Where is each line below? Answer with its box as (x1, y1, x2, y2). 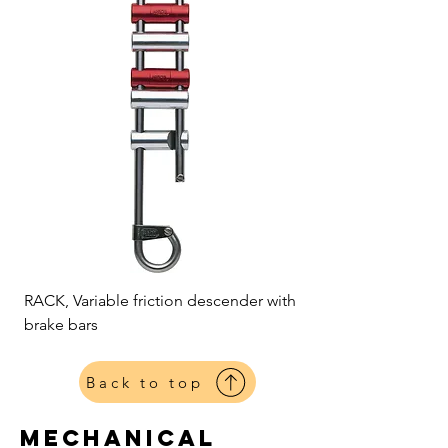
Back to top (86, 372, 204, 392)
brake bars (24, 315, 98, 334)
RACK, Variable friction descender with (24, 291, 296, 310)
